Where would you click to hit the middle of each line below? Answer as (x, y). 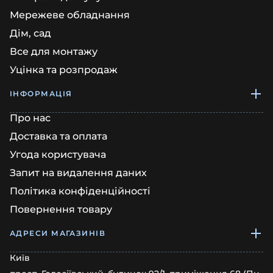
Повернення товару (61, 209)
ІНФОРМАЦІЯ (41, 94)
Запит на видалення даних (78, 173)
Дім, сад (30, 33)
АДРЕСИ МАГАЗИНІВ (58, 233)
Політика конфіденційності (80, 191)
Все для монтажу (54, 51)
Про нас (30, 118)
